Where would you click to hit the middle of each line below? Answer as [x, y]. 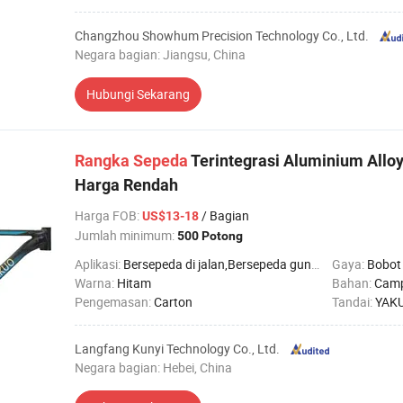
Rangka [102, 161]
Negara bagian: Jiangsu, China [160, 54]
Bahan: [353, 283]
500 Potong [210, 236]
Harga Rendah [126, 185]
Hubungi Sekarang [138, 94]
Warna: [96, 283]
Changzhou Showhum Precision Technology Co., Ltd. [222, 36]
